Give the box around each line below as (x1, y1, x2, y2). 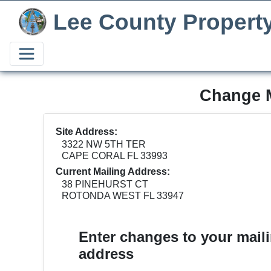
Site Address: (55, 126, 117, 137)
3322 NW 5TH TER (61, 139, 146, 149)
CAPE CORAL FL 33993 (61, 151, 168, 161)
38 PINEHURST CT (61, 179, 148, 189)
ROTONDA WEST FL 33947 (61, 191, 184, 201)
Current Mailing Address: (55, 166, 170, 177)
